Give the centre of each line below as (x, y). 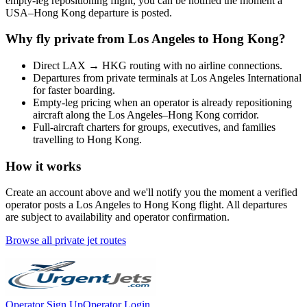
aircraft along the (71, 114)
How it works (43, 166)
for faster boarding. (74, 90)
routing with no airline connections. (205, 65)
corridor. (240, 114)
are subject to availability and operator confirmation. (118, 217)
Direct (48, 65)
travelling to (60, 139)
